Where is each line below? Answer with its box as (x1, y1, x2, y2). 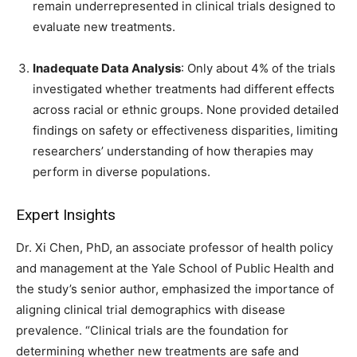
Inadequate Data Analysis (33, 61, 181, 76)
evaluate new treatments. (33, 19, 175, 35)
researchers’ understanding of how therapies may (33, 143, 313, 159)
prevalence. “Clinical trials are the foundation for (16, 323, 288, 339)
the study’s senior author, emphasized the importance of (16, 281, 334, 297)
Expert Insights (16, 206, 116, 225)
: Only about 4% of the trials (181, 61, 335, 76)
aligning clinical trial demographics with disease (16, 302, 285, 318)
